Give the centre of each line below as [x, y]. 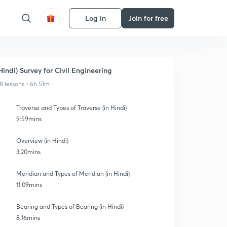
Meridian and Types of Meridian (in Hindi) [73, 174]
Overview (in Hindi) [42, 141]
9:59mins [29, 119]
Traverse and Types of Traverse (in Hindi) [71, 108]
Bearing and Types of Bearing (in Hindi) [70, 206]
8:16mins [28, 218]
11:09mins [29, 185]
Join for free [148, 18]
